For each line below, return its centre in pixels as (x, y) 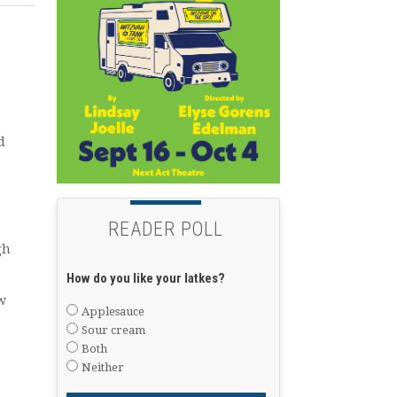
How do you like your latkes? (145, 278)
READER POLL (166, 230)
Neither (102, 368)
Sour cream (113, 331)
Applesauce (113, 312)
